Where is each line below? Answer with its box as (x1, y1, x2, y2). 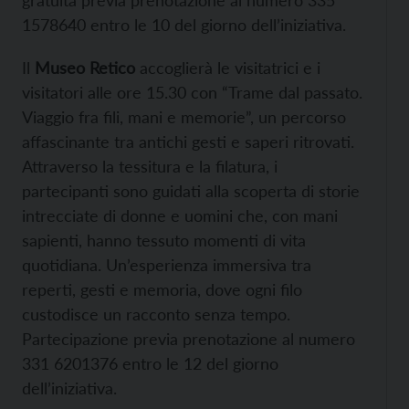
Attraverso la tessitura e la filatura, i (22, 156, 278, 177)
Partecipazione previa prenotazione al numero (22, 329, 355, 350)
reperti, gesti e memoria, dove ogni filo (22, 279, 302, 300)
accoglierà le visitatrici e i (135, 58, 320, 79)
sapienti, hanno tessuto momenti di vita (22, 230, 306, 251)
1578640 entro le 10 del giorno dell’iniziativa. (22, 15, 346, 36)
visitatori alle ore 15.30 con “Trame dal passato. (22, 82, 362, 103)
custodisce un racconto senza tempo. (22, 304, 290, 325)
